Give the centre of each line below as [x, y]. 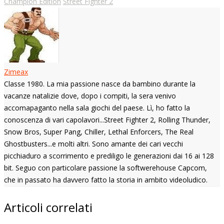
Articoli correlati [48, 207]
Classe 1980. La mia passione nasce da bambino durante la [100, 83]
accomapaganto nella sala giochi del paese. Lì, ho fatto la [97, 107]
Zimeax [16, 71]
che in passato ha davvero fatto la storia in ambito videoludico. [106, 179]
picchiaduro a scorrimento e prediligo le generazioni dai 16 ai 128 [109, 155]
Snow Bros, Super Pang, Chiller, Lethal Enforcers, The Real [99, 131]
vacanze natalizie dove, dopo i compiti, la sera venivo [90, 95]
